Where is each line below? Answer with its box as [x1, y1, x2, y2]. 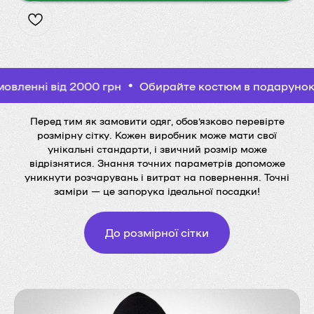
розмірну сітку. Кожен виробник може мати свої [37, 129, 277, 140]
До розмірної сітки [105, 225, 209, 239]
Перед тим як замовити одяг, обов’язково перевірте [29, 115, 285, 126]
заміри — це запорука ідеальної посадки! [54, 185, 260, 196]
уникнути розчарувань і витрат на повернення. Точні [25, 171, 289, 182]
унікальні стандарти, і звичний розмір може [47, 143, 267, 154]
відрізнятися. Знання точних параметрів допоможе [29, 157, 285, 168]
